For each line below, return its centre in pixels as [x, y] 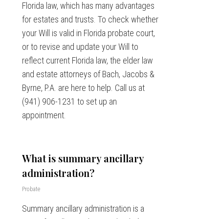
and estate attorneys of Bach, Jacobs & [88, 74]
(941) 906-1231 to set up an [69, 102]
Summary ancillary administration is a [83, 209]
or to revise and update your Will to [80, 47]
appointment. [44, 115]
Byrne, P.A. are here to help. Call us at [83, 88]
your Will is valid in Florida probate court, [88, 33]
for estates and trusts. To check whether [90, 20]
